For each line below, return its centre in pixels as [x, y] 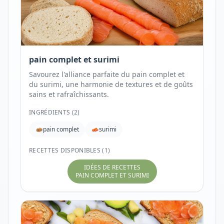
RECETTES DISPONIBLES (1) [70, 150]
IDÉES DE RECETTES [112, 167]
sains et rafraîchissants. [69, 94]
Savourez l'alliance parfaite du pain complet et [107, 74]
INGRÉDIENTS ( [51, 112]
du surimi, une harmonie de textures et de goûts [111, 84]
